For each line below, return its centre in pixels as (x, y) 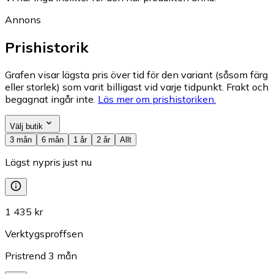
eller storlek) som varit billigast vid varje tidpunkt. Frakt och (137, 87)
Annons (23, 19)
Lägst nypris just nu (48, 162)
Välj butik (26, 126)
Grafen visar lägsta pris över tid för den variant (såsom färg (136, 74)
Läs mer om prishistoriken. (157, 99)
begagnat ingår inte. (50, 99)
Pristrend (25, 255)
